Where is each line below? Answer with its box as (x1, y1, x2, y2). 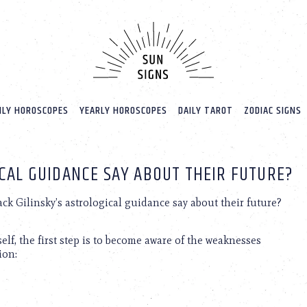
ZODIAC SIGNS (243, 102, 302, 120)
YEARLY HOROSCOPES (79, 102, 167, 120)
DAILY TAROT (177, 102, 233, 120)
